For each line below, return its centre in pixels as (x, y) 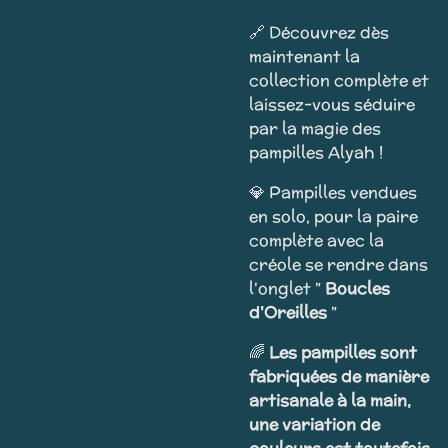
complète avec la (316, 240)
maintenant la (304, 56)
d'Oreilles (290, 312)
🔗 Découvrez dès (319, 32)
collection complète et (339, 80)
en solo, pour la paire (333, 216)
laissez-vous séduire (332, 104)
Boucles (357, 288)
